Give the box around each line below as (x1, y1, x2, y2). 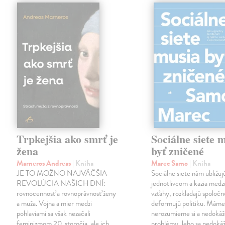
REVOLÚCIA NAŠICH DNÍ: (17, 178, 106, 189)
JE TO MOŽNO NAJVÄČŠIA (17, 168, 107, 179)
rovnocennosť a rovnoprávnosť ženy (17, 188, 117, 199)
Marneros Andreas (17, 158, 73, 169)
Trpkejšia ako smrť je (17, 131, 119, 148)
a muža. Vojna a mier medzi (17, 198, 92, 209)
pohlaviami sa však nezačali (17, 208, 91, 219)
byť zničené (151, 143, 204, 160)
